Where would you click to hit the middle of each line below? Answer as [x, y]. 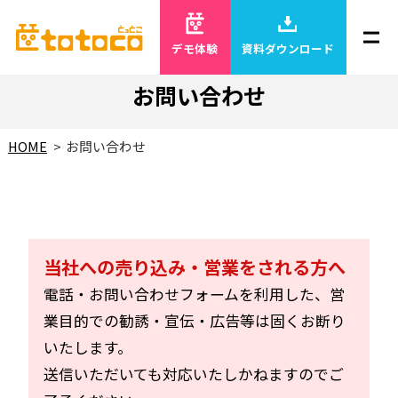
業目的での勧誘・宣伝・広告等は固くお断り [195, 321]
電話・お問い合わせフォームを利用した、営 [195, 295]
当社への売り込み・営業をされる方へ [195, 267]
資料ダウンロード [288, 49]
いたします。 [88, 348]
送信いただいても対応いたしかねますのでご [194, 374]
